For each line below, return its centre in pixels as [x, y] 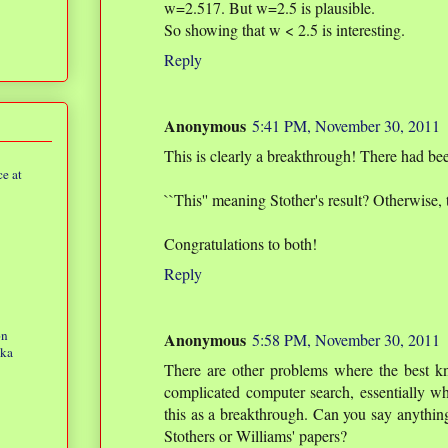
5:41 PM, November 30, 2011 [346, 126]
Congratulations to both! [240, 244]
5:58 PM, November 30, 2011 [346, 340]
